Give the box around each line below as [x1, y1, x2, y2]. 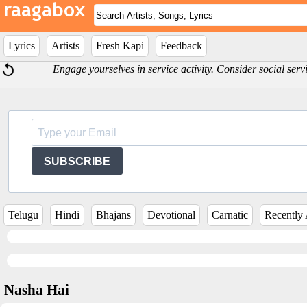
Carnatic [212, 209, 248, 221]
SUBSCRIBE [44, 155, 110, 167]
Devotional [147, 209, 195, 221]
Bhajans [96, 209, 131, 221]
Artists [51, 40, 79, 51]
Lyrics [8, 40, 35, 51]
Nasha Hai [4, 282, 69, 298]
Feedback [160, 40, 202, 51]
